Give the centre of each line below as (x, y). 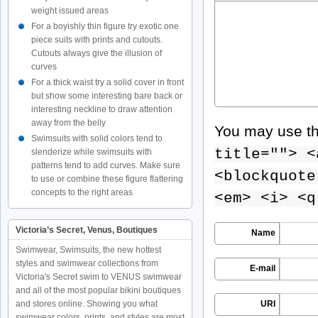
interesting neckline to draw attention (102, 109)
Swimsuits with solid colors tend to (97, 138)
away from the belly (68, 123)
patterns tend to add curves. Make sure (106, 165)
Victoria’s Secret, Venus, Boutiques (87, 230)
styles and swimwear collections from (87, 263)
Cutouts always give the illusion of (97, 53)
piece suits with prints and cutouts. (97, 40)
